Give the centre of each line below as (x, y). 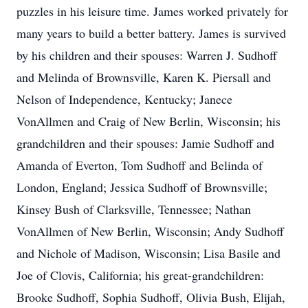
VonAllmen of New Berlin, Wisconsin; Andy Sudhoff (150, 231)
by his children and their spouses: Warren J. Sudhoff (147, 55)
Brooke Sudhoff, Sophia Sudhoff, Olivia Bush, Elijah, (151, 297)
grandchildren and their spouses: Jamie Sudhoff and (145, 143)
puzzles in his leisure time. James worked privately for (152, 11)
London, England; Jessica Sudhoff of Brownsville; (142, 187)
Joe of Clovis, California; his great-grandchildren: (140, 275)
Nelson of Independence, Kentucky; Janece (124, 99)
